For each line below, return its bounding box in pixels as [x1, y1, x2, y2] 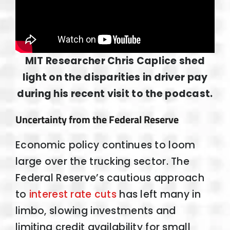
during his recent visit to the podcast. [17, 86, 213, 101]
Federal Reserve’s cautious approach [15, 170, 204, 185]
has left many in [116, 187, 201, 201]
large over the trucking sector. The [15, 154, 189, 168]
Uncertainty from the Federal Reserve [15, 111, 179, 128]
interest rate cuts [29, 187, 117, 201]
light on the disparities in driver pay [22, 70, 208, 84]
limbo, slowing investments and [15, 203, 176, 218]
